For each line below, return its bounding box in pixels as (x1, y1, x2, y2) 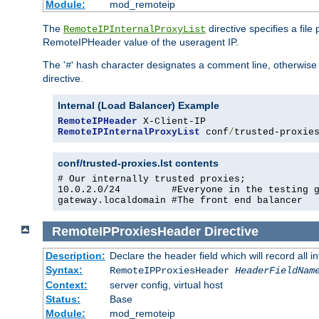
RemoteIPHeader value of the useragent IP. (43, 36, 239, 48)
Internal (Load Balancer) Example (58, 100, 219, 112)
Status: (45, 293, 80, 305)
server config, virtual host (109, 279, 223, 291)
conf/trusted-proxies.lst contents (58, 157, 219, 169)
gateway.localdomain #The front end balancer (58, 195, 303, 206)
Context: (45, 279, 88, 291)
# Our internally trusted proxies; (58, 174, 246, 185)
